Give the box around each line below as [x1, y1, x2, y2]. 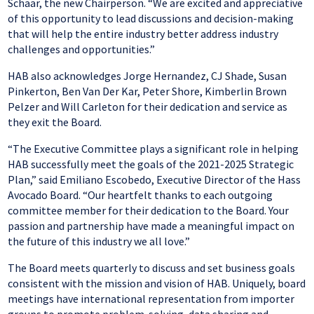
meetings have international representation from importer [8, 292, 295, 306]
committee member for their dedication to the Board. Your [8, 203, 289, 218]
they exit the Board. [8, 115, 102, 130]
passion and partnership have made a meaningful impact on [8, 219, 295, 233]
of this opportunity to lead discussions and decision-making [8, 11, 294, 26]
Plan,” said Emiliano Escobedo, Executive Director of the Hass [8, 172, 301, 187]
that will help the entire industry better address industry [8, 27, 279, 41]
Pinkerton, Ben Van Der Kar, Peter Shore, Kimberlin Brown [8, 84, 287, 99]
